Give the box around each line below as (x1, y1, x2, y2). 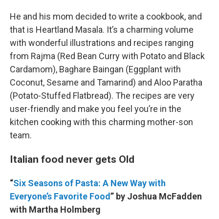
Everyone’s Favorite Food (10, 191, 110, 202)
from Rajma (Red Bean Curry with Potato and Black (10, 51, 205, 62)
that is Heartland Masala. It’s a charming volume (10, 24, 194, 35)
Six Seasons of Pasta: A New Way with (13, 178, 166, 189)
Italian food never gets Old (10, 153, 134, 166)
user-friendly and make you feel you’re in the (10, 104, 181, 114)
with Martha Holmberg (10, 204, 101, 215)
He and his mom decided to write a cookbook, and (10, 11, 202, 22)
